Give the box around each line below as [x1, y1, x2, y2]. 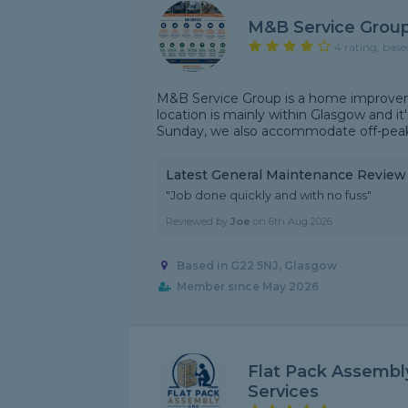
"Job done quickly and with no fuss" [166, 188, 372, 202]
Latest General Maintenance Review [166, 167, 406, 183]
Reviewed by [166, 215, 230, 228]
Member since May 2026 [176, 280, 319, 294]
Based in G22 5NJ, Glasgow [176, 259, 337, 273]
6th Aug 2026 [269, 215, 332, 228]
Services [248, 381, 319, 402]
